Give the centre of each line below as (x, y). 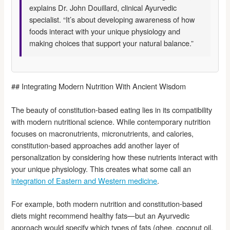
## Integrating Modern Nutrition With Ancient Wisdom (99, 86)
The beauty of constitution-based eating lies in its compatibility (112, 110)
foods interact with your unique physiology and (105, 31)
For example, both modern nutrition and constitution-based (107, 203)
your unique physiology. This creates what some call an (101, 169)
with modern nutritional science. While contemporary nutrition (111, 122)
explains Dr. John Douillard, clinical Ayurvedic (103, 7)
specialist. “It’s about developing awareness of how (112, 19)
